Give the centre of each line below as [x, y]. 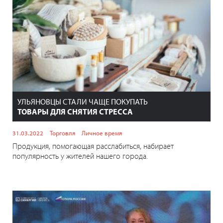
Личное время [102, 133]
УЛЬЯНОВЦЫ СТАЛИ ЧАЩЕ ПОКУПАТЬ [83, 101]
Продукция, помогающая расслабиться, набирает [93, 146]
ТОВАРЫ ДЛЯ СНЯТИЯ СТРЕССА [75, 111]
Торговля [62, 133]
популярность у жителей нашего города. [80, 156]
